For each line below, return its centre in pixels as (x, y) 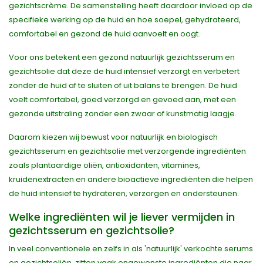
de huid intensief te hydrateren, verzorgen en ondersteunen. (124, 193)
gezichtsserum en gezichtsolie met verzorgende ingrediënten (127, 151)
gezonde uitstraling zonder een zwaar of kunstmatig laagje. (123, 114)
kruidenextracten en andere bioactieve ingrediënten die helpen (131, 179)
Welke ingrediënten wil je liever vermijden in (122, 217)
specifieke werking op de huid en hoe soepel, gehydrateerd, (125, 20)
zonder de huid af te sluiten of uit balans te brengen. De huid (123, 85)
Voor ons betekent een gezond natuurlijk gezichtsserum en (122, 57)
